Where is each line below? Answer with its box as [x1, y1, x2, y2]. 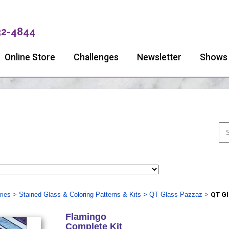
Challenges [74, 52, 119, 62]
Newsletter [137, 52, 181, 62]
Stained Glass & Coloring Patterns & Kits [18, 191, 141, 198]
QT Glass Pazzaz [149, 191, 202, 198]
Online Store [5, 52, 55, 62]
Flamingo [65, 212, 106, 222]
